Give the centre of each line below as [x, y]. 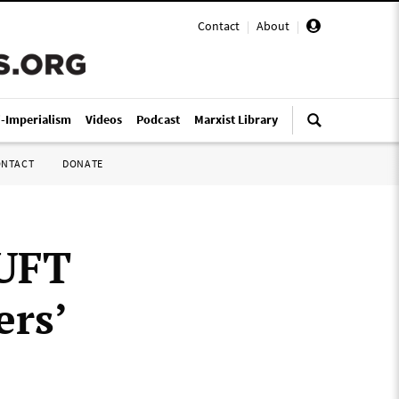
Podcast [158, 119]
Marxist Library [236, 119]
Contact [219, 26]
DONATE [83, 163]
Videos [104, 119]
